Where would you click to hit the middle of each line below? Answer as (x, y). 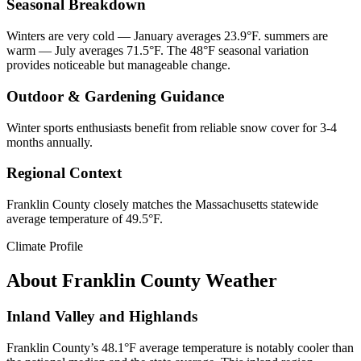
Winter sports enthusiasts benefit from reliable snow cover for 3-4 (172, 127)
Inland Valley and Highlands (102, 316)
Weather (239, 280)
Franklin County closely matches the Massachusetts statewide (162, 205)
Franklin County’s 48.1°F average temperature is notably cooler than (180, 347)
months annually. (50, 142)
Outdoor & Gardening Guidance (115, 96)
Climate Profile (45, 247)
